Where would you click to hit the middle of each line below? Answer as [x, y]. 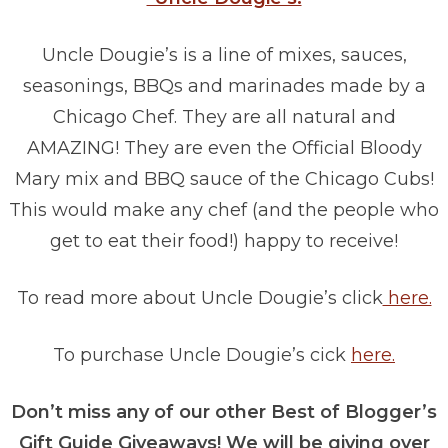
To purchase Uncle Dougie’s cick [202, 355]
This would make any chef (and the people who [224, 210]
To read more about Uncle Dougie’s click [199, 298]
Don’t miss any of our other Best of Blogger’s [224, 412]
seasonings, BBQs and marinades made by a [224, 86]
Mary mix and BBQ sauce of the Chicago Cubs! [224, 179]
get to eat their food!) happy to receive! [224, 241]
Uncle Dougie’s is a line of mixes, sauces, [224, 55]
